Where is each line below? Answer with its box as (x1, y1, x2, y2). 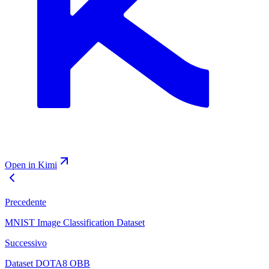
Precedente (5, 197, 46, 208)
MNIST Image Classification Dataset (5, 217, 145, 228)
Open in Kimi (5, 160, 57, 171)
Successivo (5, 238, 47, 249)
